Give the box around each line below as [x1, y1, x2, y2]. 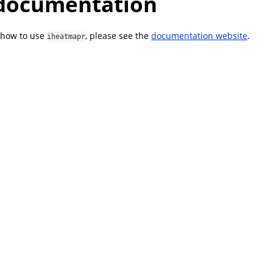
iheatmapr [47, 32, 85, 41]
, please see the [85, 30, 151, 42]
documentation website [151, 30, 247, 42]
